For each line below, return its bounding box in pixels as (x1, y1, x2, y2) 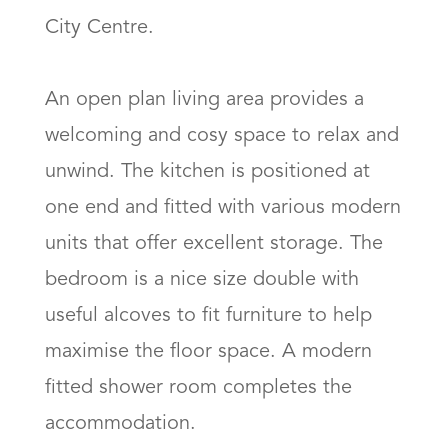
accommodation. (45, 414, 202, 434)
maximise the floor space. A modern (45, 342, 372, 362)
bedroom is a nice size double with (45, 270, 359, 290)
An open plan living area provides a (45, 90, 364, 110)
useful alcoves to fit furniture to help (45, 306, 372, 326)
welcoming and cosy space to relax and (45, 126, 399, 146)
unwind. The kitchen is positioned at (45, 162, 370, 182)
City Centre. (45, 18, 154, 38)
